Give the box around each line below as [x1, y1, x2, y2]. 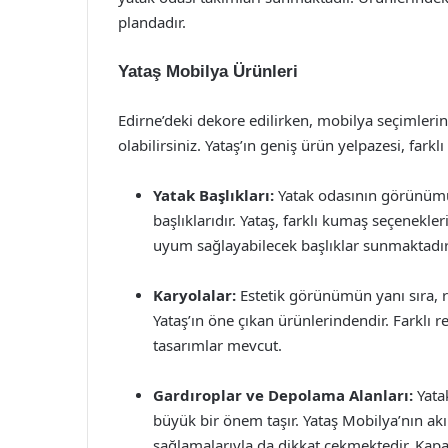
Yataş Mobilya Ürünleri [118, 62, 298, 81]
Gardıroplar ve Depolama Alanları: [153, 385, 413, 405]
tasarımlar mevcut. [153, 335, 282, 355]
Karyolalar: [153, 285, 236, 305]
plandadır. [118, 12, 186, 32]
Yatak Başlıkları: [153, 185, 274, 205]
